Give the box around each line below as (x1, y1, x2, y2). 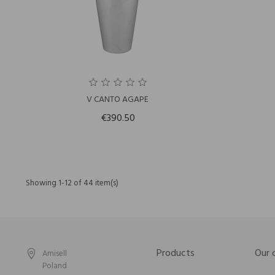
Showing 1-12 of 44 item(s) (26, 177, 118, 190)
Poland (42, 260, 67, 273)
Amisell (42, 247, 67, 261)
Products (157, 246, 195, 262)
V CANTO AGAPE (87, 93, 149, 107)
